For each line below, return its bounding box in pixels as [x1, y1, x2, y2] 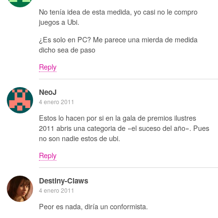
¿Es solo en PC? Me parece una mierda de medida [39, 34, 198, 44]
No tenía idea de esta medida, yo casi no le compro [39, 6, 198, 17]
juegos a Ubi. [39, 17, 79, 27]
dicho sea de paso [39, 44, 95, 54]
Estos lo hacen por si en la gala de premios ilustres [39, 112, 196, 123]
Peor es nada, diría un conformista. [39, 201, 148, 212]
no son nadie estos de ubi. [39, 132, 120, 143]
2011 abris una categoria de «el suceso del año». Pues [39, 122, 209, 133]
